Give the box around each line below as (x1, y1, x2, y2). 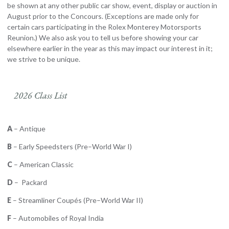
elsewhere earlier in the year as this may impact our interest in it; (7, 43, 213, 53)
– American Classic (12, 160, 74, 169)
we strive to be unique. (7, 54, 80, 63)
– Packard (13, 178, 47, 187)
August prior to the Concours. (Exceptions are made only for (7, 11, 199, 20)
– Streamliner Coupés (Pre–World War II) (11, 196, 143, 205)
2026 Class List (14, 89, 68, 102)
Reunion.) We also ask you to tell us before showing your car (7, 33, 198, 42)
